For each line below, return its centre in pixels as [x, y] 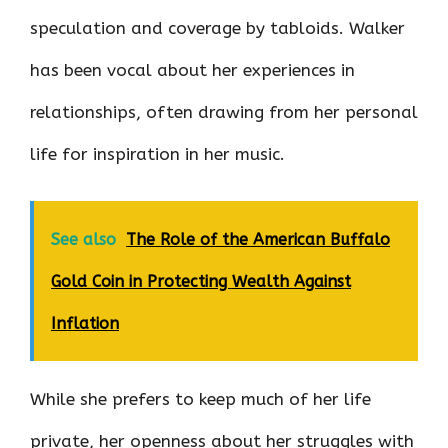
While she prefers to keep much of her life [200, 398]
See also [83, 239]
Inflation [85, 323]
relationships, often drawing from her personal [224, 112]
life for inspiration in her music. [157, 154]
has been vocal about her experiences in [192, 70]
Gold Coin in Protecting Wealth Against [201, 281]
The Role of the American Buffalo [258, 239]
